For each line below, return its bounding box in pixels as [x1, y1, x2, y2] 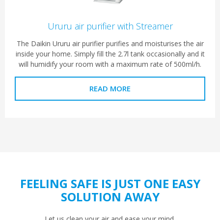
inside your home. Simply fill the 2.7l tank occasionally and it [15, 49, 205, 58]
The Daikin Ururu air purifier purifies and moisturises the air [16, 38, 204, 48]
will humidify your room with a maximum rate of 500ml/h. [19, 59, 201, 69]
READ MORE [89, 83, 131, 93]
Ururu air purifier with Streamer [47, 20, 173, 32]
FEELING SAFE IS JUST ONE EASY [20, 175, 200, 192]
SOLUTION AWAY [60, 188, 160, 205]
